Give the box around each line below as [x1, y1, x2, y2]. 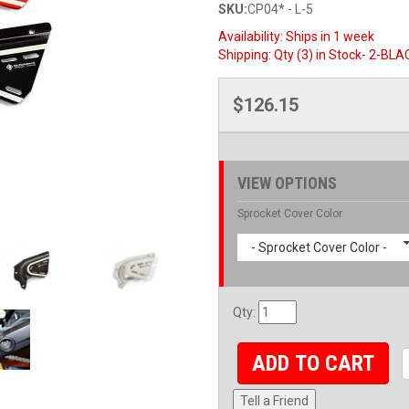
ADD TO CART [252, 351, 375, 377]
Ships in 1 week [286, 29, 374, 44]
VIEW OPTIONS [237, 173, 337, 193]
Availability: [218, 29, 286, 44]
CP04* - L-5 [247, 2, 313, 16]
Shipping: [218, 47, 274, 62]
